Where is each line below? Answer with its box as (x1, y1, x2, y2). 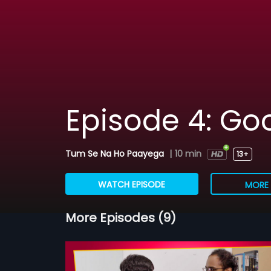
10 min (174, 148, 201, 160)
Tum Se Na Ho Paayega (65, 148, 166, 160)
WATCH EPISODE (98, 178, 166, 191)
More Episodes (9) (65, 209, 176, 226)
